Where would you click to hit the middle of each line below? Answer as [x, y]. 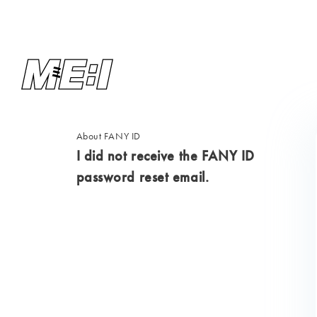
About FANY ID [108, 136]
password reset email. [143, 177]
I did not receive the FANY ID [165, 156]
